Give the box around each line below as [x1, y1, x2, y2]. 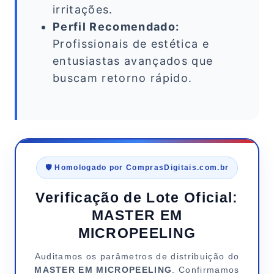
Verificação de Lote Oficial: [35, 190, 239, 206]
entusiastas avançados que [53, 54, 213, 68]
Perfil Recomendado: [53, 20, 180, 34]
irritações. [53, 3, 113, 17]
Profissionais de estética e [53, 37, 209, 51]
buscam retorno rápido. [53, 72, 193, 85]
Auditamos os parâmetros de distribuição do [34, 251, 240, 262]
